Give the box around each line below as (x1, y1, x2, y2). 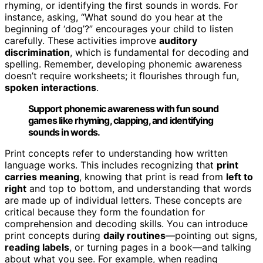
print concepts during (5, 229, 103, 241)
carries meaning (5, 170, 79, 183)
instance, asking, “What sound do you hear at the (5, 11, 222, 23)
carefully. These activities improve (5, 34, 159, 46)
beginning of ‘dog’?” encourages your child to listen (5, 22, 233, 35)
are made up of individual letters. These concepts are (5, 194, 242, 206)
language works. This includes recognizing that (5, 159, 217, 171)
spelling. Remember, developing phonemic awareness (5, 58, 242, 70)
